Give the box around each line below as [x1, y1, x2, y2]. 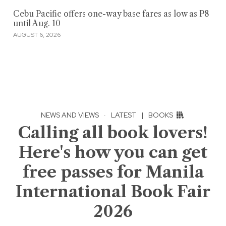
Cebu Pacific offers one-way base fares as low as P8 [13, 9, 209, 19]
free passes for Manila [22, 161, 204, 182]
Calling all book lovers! [18, 122, 208, 142]
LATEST [111, 110, 136, 120]
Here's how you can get [19, 142, 207, 162]
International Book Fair [16, 181, 210, 201]
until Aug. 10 [13, 19, 61, 29]
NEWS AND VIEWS [41, 110, 99, 120]
